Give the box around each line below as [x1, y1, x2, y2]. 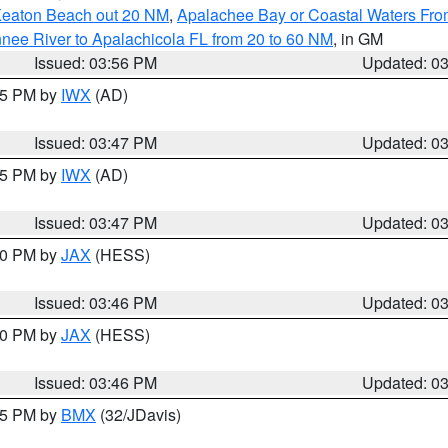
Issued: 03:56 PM [34, 51, 158, 74]
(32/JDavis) [96, 403, 181, 426]
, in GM [333, 27, 383, 50]
